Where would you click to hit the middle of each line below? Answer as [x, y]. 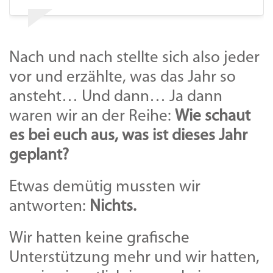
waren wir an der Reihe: [92, 117]
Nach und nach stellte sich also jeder [134, 58]
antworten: [49, 207]
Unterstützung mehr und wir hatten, [134, 258]
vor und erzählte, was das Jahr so [122, 78]
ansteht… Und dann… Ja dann [116, 97]
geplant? [39, 156]
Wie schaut [213, 117]
